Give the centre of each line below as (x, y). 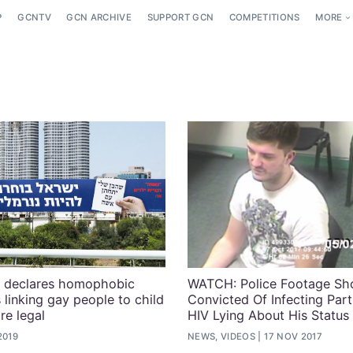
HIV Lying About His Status (268, 315)
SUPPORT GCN (180, 18)
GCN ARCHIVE (99, 18)
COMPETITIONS (264, 18)
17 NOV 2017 (293, 337)
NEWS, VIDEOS (222, 337)
